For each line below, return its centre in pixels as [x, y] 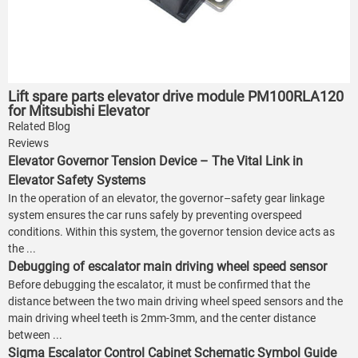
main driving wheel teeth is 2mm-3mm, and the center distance [162, 318]
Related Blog [39, 127]
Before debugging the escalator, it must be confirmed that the [159, 285]
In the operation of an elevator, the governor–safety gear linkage [166, 199]
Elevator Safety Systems [77, 181]
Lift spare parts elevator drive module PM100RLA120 [176, 97]
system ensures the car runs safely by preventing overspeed [155, 215]
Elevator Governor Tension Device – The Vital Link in [155, 161]
